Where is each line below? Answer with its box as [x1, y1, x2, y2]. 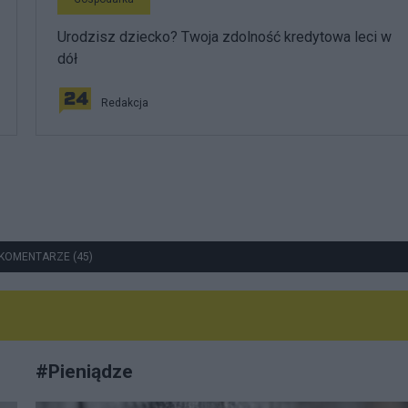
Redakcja [101, 96, 148, 109]
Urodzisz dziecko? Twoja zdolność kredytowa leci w [57, 27, 392, 46]
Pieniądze [48, 359, 133, 382]
